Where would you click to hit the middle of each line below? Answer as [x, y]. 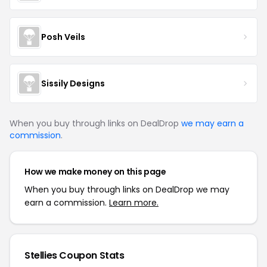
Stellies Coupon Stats [74, 255]
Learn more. [134, 203]
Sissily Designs [73, 83]
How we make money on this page [95, 172]
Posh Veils [63, 37]
